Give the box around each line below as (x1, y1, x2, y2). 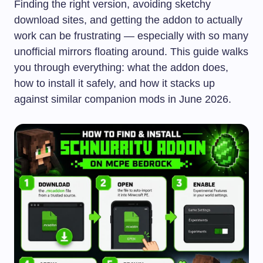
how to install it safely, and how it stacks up (14, 77, 215, 89)
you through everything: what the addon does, (14, 61, 228, 73)
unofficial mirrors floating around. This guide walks (14, 45, 248, 58)
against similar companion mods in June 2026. (14, 93, 231, 105)
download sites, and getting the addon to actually (14, 14, 242, 26)
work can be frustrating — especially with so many (14, 29, 248, 42)
